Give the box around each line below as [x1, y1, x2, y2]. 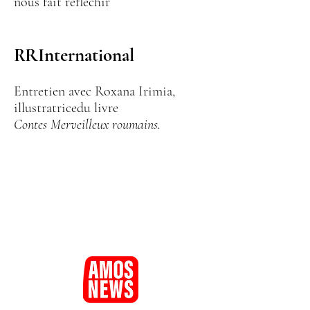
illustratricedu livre [14, 100, 118, 116]
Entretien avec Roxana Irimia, [14, 83, 175, 100]
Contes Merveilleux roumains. [14, 116, 164, 133]
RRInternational [14, 44, 134, 66]
